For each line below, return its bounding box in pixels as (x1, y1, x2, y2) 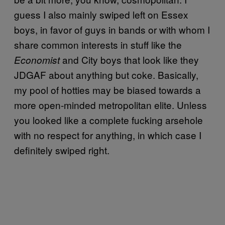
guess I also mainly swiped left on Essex (14, 8, 188, 21)
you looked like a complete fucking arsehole (14, 113, 203, 127)
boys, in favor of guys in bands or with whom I (14, 23, 210, 36)
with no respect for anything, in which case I (14, 128, 201, 142)
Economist (14, 53, 60, 66)
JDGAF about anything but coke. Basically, (14, 68, 198, 81)
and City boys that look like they (60, 53, 199, 66)
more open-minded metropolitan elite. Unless (14, 98, 207, 111)
